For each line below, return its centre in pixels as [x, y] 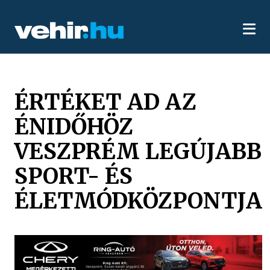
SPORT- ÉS [74, 176]
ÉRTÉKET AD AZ [106, 102]
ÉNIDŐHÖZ [74, 126]
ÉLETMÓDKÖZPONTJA [139, 200]
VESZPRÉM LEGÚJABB [138, 151]
